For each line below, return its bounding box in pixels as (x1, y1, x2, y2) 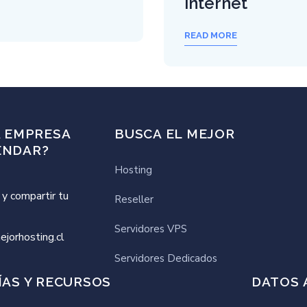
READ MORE (184, 29, 237, 40)
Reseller (114, 193, 153, 206)
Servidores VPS (114, 222, 187, 236)
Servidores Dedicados (114, 251, 217, 265)
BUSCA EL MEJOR (114, 126, 235, 141)
